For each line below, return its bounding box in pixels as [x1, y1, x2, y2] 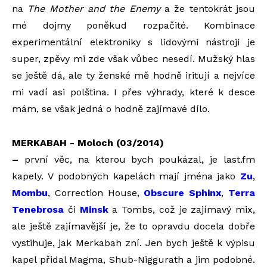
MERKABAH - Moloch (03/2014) [12, 136, 164, 148]
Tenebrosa [12, 203, 64, 215]
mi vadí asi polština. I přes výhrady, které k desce [12, 86, 255, 98]
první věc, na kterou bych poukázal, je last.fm [18, 153, 255, 165]
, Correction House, [48, 187, 144, 198]
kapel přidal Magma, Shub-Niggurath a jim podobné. [12, 253, 255, 265]
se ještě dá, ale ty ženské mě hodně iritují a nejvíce [12, 69, 255, 81]
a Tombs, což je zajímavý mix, [108, 203, 255, 215]
